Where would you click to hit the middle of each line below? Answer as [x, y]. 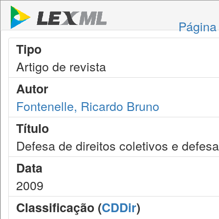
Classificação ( [59, 207]
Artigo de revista [61, 66]
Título [33, 128]
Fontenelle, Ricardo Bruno [88, 106]
